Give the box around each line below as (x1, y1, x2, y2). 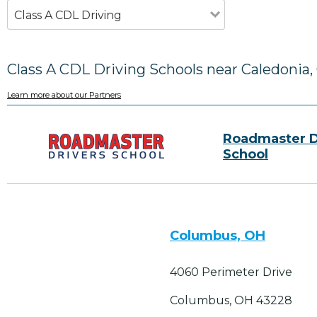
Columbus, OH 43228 (170, 294, 292, 308)
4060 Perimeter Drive (170, 265, 292, 279)
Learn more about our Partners (7, 90, 121, 100)
